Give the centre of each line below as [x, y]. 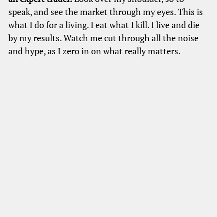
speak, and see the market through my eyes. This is [106, 12]
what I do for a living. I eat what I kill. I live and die [104, 25]
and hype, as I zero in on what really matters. [95, 51]
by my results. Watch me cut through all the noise [104, 38]
